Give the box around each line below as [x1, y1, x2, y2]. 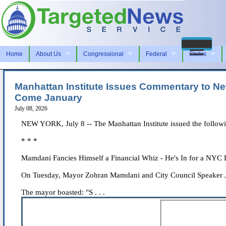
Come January [15, 92, 82, 103]
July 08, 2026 [15, 104, 47, 112]
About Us [36, 50, 61, 58]
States [189, 50, 206, 58]
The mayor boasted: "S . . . [21, 188, 105, 196]
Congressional [83, 50, 124, 58]
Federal [146, 50, 167, 58]
